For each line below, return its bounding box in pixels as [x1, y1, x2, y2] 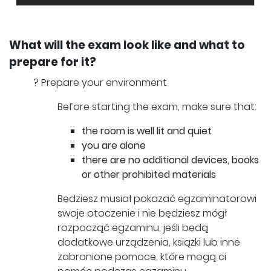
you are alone [82, 139, 146, 153]
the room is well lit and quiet [82, 124, 212, 139]
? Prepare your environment [33, 76, 167, 90]
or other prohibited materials [82, 168, 216, 182]
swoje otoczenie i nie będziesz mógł [57, 206, 227, 221]
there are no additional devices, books [82, 153, 259, 168]
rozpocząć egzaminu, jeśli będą [57, 221, 208, 235]
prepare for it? [9, 54, 96, 71]
